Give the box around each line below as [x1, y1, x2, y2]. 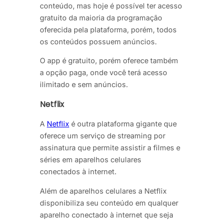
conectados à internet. [40, 167, 116, 176]
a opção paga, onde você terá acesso [40, 68, 167, 77]
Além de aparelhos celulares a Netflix [40, 186, 167, 195]
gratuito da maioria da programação [40, 13, 162, 22]
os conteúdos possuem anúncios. [40, 37, 157, 46]
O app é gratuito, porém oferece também [40, 56, 178, 65]
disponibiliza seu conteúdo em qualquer [40, 198, 178, 207]
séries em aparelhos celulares [40, 155, 141, 164]
